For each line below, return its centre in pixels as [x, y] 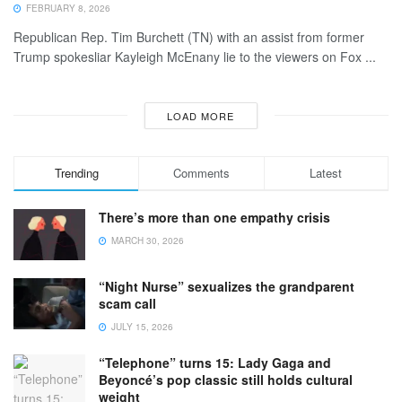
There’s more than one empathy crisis [214, 217]
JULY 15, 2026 [141, 326]
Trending [76, 172]
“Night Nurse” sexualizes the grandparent [227, 286]
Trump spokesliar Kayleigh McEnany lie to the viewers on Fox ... [195, 56]
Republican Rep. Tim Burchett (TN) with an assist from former [189, 36]
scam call [127, 303]
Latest [326, 172]
